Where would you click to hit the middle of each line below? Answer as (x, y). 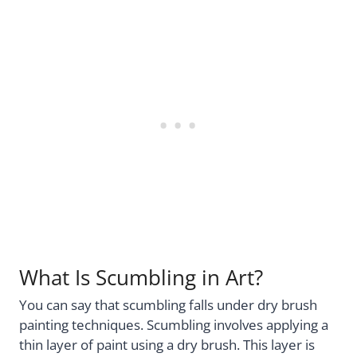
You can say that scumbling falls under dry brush (168, 304)
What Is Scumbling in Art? (141, 278)
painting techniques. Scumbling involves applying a (174, 324)
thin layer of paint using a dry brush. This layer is (167, 344)
